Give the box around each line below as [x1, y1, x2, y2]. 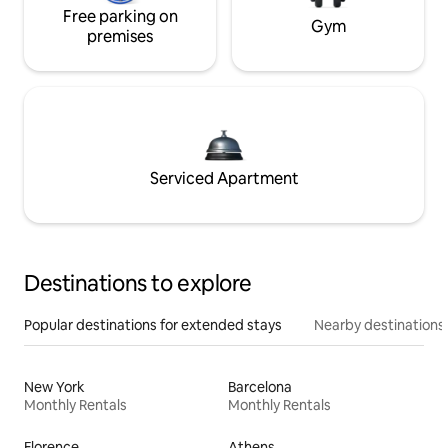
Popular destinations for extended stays [24, 315, 282, 334]
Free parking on [62, 5, 178, 27]
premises [87, 25, 153, 47]
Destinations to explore [24, 268, 252, 298]
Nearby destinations [314, 315, 445, 334]
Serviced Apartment [149, 167, 299, 189]
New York [24, 377, 85, 396]
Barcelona [228, 377, 292, 396]
